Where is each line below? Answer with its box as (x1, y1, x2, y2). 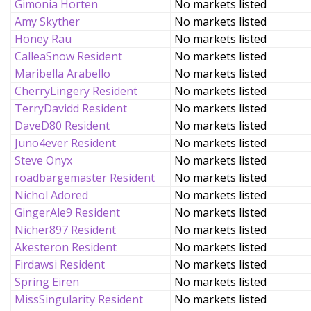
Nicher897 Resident (15, 222, 116, 237)
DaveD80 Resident (15, 118, 110, 133)
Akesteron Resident (15, 239, 117, 255)
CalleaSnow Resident (15, 49, 122, 64)
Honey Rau (15, 31, 72, 47)
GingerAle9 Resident (15, 205, 120, 220)
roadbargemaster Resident (15, 170, 155, 185)
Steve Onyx (15, 153, 72, 168)
